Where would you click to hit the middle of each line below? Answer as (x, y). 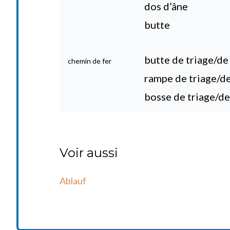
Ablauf (73, 181)
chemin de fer (90, 61)
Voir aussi (89, 153)
